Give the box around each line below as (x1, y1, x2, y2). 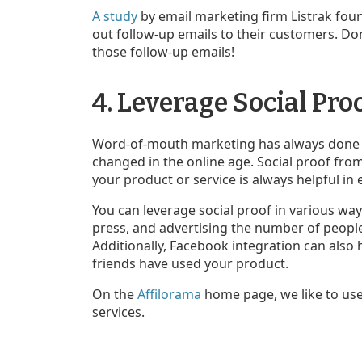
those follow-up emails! (92, 42, 238, 61)
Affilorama (137, 284, 201, 303)
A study (92, 6, 137, 25)
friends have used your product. (92, 254, 288, 272)
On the (92, 284, 137, 303)
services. (92, 302, 145, 321)
